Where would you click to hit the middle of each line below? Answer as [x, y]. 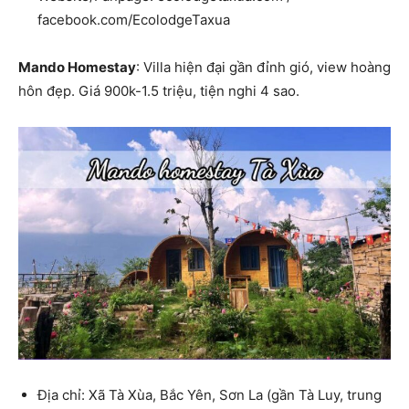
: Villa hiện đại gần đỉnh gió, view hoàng [263, 67]
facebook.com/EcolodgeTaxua [134, 19]
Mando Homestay [77, 67]
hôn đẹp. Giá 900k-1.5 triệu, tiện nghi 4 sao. [159, 90]
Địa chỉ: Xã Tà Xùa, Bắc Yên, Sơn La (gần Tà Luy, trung [210, 394]
